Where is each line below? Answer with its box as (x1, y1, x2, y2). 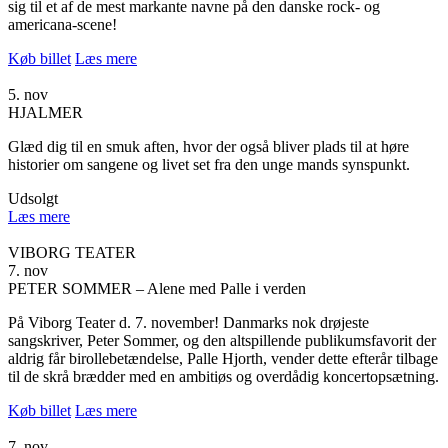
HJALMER (8, 103, 83, 121)
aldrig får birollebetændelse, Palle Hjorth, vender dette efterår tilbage (8, 349, 438, 367)
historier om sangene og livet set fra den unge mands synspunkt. (8, 155, 414, 173)
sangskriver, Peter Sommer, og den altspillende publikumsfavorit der (8, 331, 436, 349)
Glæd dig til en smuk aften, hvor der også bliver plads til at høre (8, 137, 409, 155)
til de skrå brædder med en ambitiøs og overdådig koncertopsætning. (8, 367, 439, 385)
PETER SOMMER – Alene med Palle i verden (8, 279, 306, 297)
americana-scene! (8, 15, 117, 33)
